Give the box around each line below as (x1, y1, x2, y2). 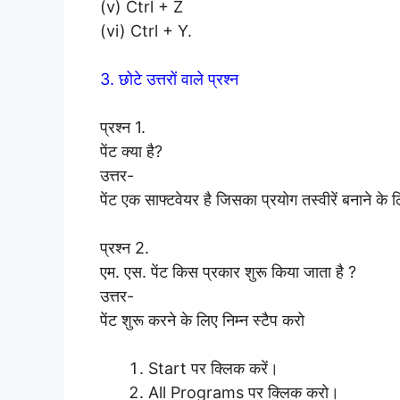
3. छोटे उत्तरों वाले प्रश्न (100, 69, 238, 88)
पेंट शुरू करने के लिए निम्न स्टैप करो (100, 310, 304, 329)
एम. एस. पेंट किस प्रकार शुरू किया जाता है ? (100, 262, 356, 281)
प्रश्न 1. (100, 117, 146, 137)
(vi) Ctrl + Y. (100, 21, 192, 40)
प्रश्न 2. (100, 237, 149, 257)
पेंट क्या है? (100, 141, 162, 161)
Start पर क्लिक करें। (148, 358, 279, 378)
